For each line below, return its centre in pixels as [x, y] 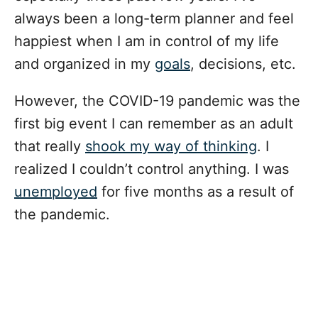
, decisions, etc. [243, 64]
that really [50, 147]
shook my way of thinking [171, 147]
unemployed [56, 192]
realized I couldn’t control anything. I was [152, 169]
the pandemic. [62, 215]
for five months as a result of [196, 192]
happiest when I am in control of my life [147, 42]
